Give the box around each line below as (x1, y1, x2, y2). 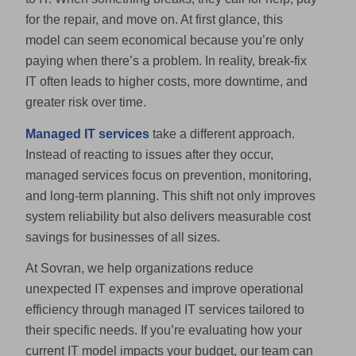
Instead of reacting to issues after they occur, (25, 147, 274, 161)
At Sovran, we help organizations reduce (25, 261, 254, 276)
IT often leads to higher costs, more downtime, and (25, 75, 308, 88)
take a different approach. (149, 126, 296, 141)
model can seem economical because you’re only (25, 33, 304, 47)
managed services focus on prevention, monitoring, (25, 168, 312, 182)
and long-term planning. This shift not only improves (25, 188, 316, 203)
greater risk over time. (25, 95, 147, 109)
